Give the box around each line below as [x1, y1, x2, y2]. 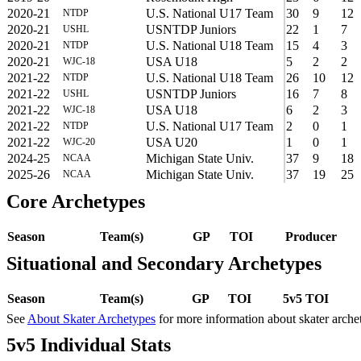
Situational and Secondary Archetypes [6, 252, 322, 274]
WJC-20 [63, 135, 95, 147]
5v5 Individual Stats [6, 334, 171, 355]
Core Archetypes [6, 190, 145, 212]
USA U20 [146, 135, 197, 149]
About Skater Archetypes [27, 311, 156, 326]
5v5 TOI [283, 291, 329, 305]
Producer [285, 229, 337, 243]
